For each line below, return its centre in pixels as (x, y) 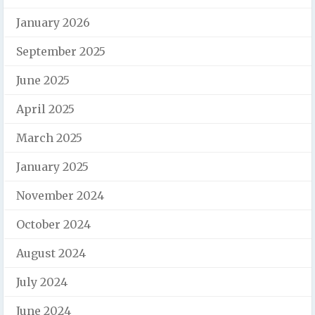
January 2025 (52, 166)
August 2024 (51, 253)
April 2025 (45, 109)
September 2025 (61, 51)
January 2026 (53, 22)
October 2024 (53, 224)
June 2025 (43, 80)
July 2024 (42, 282)
